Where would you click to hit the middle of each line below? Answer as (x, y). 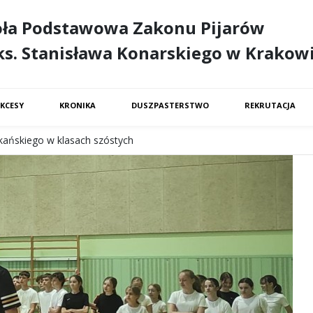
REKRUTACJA (270, 105)
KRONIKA (78, 105)
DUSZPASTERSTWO (170, 105)
